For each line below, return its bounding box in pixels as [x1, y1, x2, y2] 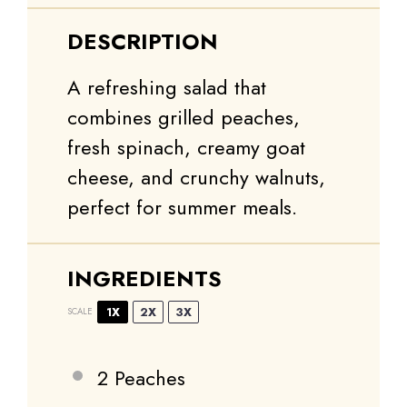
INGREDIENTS [67, 262, 222, 294]
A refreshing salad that [67, 72, 266, 102]
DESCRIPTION [67, 25, 218, 57]
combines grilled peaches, [67, 102, 300, 132]
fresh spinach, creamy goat [67, 132, 305, 162]
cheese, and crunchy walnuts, [67, 162, 325, 192]
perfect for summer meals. [67, 192, 297, 222]
